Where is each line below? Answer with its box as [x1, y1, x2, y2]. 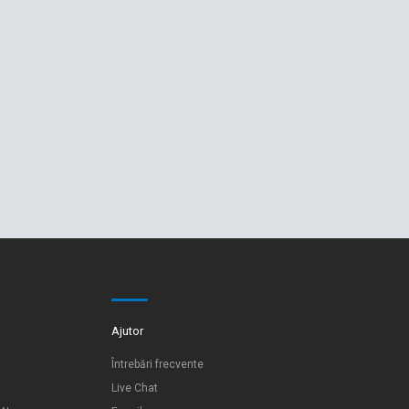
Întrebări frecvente [111, 358, 204, 371]
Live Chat [111, 382, 158, 394]
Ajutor [111, 324, 143, 338]
